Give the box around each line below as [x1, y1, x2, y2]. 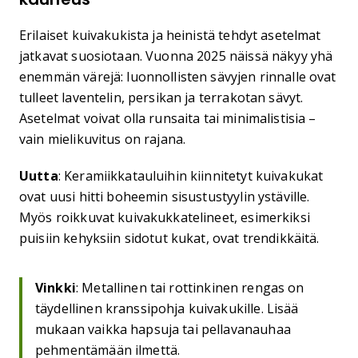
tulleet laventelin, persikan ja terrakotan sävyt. [19, 89, 304, 106]
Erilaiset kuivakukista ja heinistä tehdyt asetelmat [19, 26, 321, 44]
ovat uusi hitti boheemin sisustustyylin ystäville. [19, 188, 310, 205]
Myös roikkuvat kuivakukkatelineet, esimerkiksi [19, 209, 310, 226]
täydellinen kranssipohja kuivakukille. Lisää [35, 300, 299, 317]
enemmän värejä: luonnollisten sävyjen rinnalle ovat [19, 68, 336, 86]
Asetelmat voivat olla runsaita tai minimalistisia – [19, 109, 316, 127]
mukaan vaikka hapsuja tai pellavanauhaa [35, 320, 291, 338]
